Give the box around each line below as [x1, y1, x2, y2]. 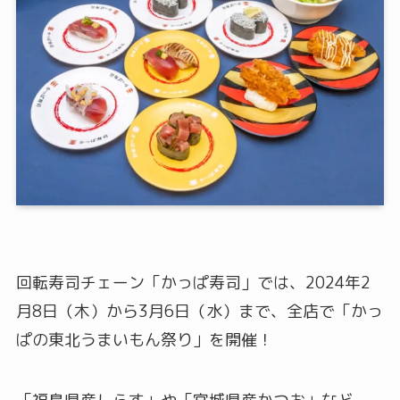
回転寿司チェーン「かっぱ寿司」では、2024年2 [15, 271, 371, 295]
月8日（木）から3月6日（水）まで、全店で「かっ [15, 300, 383, 323]
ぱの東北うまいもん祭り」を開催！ [15, 329, 273, 352]
